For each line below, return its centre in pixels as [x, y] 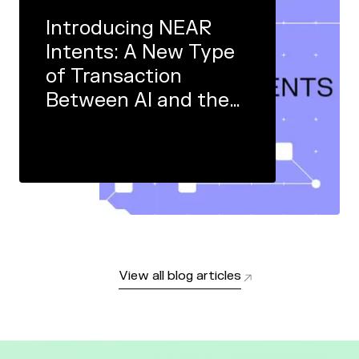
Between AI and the [137, 101]
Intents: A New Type [140, 52]
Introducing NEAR [129, 28]
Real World [95, 125]
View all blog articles [179, 276]
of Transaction [114, 77]
